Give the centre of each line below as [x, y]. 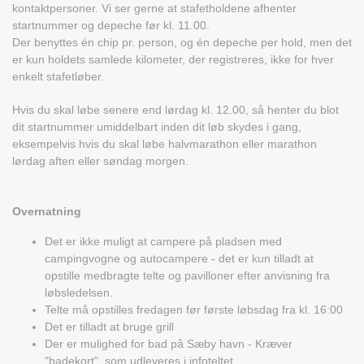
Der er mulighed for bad [108, 344]
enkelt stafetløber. [58, 77]
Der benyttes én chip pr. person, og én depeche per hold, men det [182, 43]
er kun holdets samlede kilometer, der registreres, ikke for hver [173, 60]
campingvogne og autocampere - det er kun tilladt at [179, 259]
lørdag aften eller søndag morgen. [100, 161]
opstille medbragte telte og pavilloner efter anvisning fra [187, 276]
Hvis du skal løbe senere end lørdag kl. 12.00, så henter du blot [175, 110]
